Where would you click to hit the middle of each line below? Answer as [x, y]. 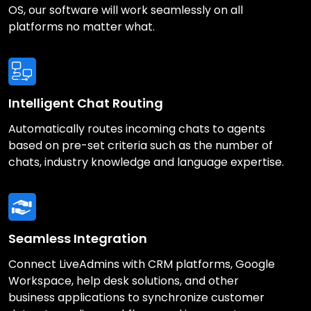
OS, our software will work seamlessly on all [126, 10]
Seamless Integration [78, 238]
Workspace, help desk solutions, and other [124, 280]
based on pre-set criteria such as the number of [141, 145]
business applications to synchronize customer [136, 297]
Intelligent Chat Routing [86, 103]
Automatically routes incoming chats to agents [137, 128]
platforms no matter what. [82, 26]
